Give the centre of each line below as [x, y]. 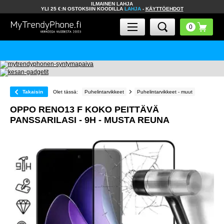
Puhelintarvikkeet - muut [165, 92]
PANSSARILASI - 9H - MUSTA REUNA [90, 120]
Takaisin [33, 92]
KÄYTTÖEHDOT [164, 9]
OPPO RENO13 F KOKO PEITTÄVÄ [84, 109]
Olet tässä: [65, 92]
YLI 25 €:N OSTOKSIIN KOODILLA [82, 9]
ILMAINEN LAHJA [112, 4]
